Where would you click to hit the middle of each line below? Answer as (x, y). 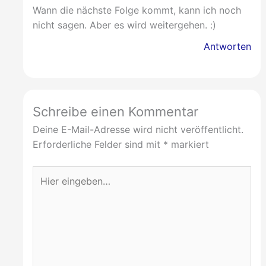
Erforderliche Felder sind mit (98, 144)
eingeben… (56, 187)
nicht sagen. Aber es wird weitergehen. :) (124, 25)
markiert (188, 144)
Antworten (228, 46)
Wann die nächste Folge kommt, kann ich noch (137, 10)
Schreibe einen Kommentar (115, 111)
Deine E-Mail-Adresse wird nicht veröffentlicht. (138, 129)
